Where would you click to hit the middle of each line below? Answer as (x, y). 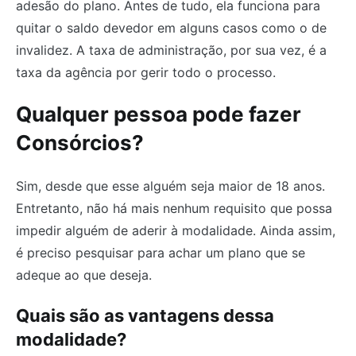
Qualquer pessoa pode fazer (159, 114)
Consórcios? (80, 143)
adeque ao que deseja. (84, 275)
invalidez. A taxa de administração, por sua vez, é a (171, 50)
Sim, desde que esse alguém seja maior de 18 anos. (170, 186)
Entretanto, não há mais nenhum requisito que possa (174, 208)
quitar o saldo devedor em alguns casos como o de (171, 27)
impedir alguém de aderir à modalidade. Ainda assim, (176, 230)
